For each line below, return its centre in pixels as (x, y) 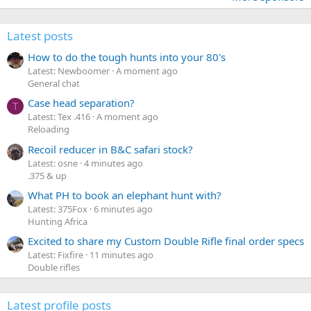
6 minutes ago (123, 209)
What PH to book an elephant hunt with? (125, 195)
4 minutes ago (114, 163)
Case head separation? (81, 103)
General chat (54, 84)
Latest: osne (53, 163)
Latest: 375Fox (58, 209)
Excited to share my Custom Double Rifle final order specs (166, 241)
